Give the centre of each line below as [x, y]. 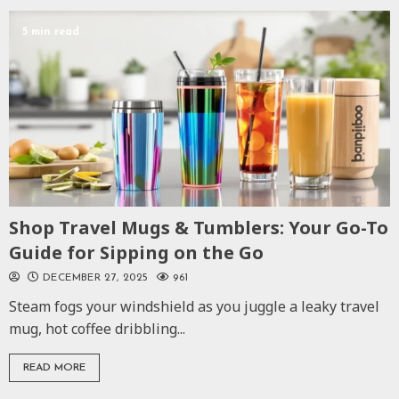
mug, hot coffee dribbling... [97, 328]
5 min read [51, 32]
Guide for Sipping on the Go [136, 252]
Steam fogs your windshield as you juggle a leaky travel [194, 306]
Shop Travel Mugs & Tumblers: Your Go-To [199, 227]
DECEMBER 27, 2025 [95, 277]
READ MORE [54, 367]
